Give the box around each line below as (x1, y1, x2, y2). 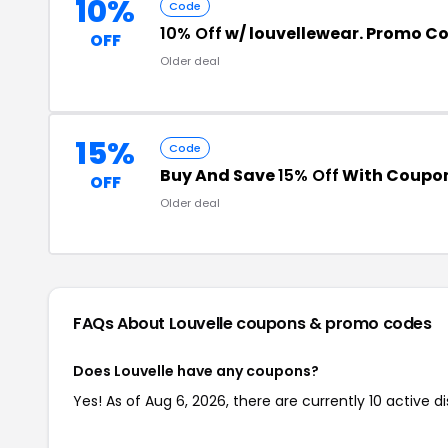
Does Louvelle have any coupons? (73, 361, 319, 381)
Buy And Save (160, 164, 278, 187)
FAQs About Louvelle (73, 312, 237, 335)
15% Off (278, 164, 339, 187)
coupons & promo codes (236, 312, 432, 335)
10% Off (160, 22, 222, 45)
